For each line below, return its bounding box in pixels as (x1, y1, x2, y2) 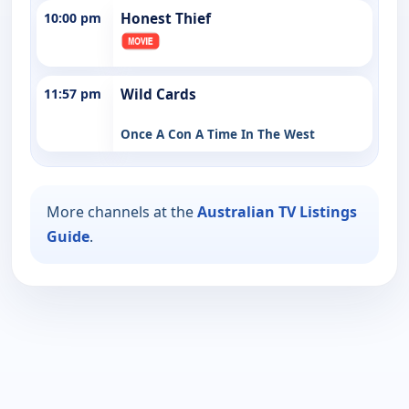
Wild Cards (121, 84, 196, 104)
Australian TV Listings (197, 201, 357, 222)
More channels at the (47, 201, 197, 222)
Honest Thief (121, 8, 211, 28)
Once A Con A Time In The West (121, 125, 315, 142)
